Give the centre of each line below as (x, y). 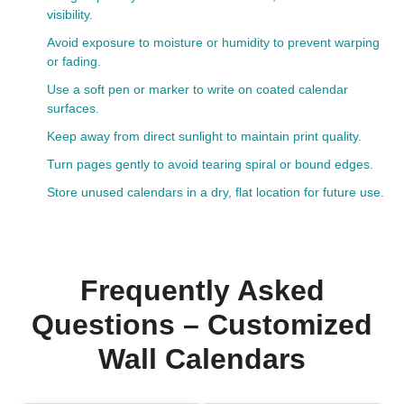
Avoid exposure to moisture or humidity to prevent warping (213, 42)
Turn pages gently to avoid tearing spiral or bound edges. (210, 164)
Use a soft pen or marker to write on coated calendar (197, 89)
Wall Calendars (202, 359)
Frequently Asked (202, 290)
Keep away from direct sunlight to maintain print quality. (204, 136)
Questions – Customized (202, 325)
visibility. (70, 14)
